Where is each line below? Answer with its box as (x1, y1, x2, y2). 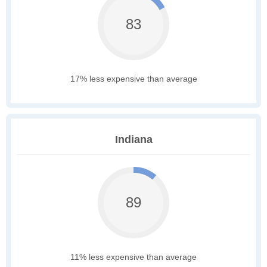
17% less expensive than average (70, 74, 197, 84)
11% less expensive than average (70, 252, 197, 262)
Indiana (114, 133, 153, 146)
